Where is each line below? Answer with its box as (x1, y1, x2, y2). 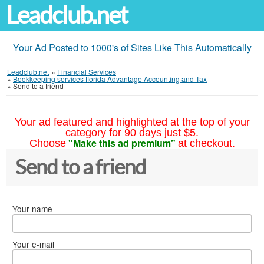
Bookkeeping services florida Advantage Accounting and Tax (13, 74, 207, 84)
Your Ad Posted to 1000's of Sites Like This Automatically (12, 41, 252, 54)
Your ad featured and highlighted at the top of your (14, 116, 250, 128)
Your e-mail (12, 238, 54, 250)
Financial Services (57, 67, 116, 77)
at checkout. (177, 137, 235, 149)
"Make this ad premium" (68, 136, 176, 150)
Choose (29, 137, 66, 149)
